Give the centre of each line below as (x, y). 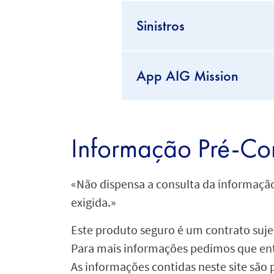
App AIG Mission (187, 75)
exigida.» (93, 202)
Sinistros (160, 25)
